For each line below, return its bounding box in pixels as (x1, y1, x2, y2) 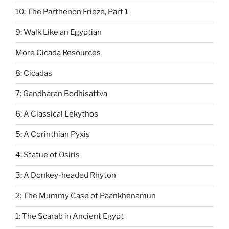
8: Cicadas (15, 68, 52, 78)
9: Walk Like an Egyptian (15, 28, 102, 37)
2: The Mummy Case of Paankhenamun (15, 191, 156, 201)
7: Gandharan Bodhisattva (15, 89, 107, 99)
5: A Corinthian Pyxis (15, 130, 90, 140)
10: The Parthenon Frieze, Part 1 (15, 7, 128, 17)
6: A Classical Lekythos (15, 109, 98, 119)
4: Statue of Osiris (15, 150, 80, 160)
